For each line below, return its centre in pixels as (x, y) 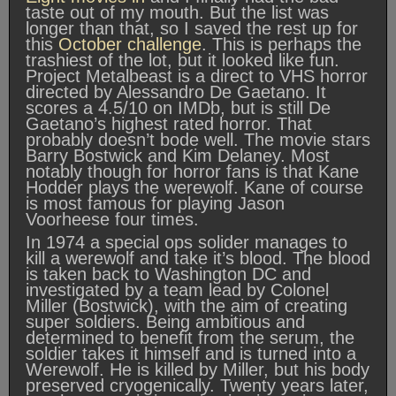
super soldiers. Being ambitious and (165, 322)
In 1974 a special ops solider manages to (187, 243)
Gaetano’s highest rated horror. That (169, 124)
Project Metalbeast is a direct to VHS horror (197, 76)
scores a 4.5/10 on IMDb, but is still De (178, 108)
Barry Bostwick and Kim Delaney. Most (178, 156)
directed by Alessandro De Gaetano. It (176, 92)
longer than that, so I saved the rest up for (192, 29)
